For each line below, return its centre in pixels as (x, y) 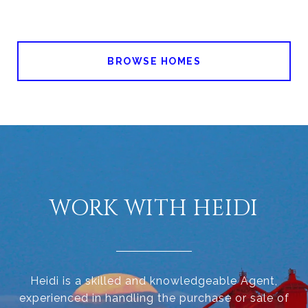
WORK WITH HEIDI (154, 209)
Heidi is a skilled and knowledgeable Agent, (154, 281)
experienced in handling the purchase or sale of (154, 298)
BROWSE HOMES (154, 61)
